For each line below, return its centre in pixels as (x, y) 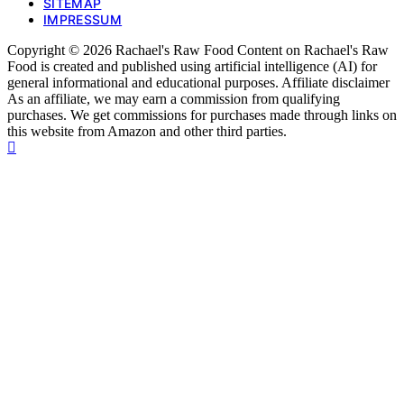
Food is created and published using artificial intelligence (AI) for (192, 66)
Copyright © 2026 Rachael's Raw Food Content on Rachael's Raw (198, 50)
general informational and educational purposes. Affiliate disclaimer (198, 82)
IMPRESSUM (83, 19)
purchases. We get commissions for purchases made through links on (202, 115)
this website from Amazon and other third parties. (147, 131)
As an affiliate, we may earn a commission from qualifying (174, 98)
